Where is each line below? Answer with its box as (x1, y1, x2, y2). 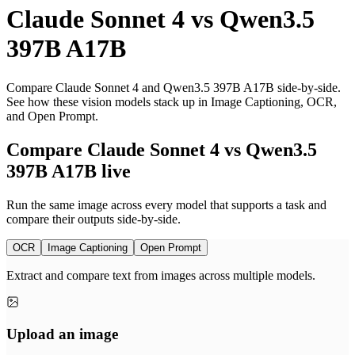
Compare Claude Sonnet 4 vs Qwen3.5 (6, 139, 317, 160)
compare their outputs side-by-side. (6, 212, 181, 226)
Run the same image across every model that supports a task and (6, 197, 326, 212)
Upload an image (6, 326, 118, 343)
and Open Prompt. (6, 109, 98, 123)
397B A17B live (6, 160, 131, 181)
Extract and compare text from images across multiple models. (6, 268, 315, 282)
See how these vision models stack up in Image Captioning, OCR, (6, 94, 337, 109)
